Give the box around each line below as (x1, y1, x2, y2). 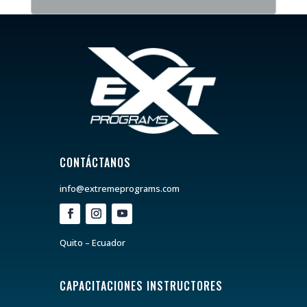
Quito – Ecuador (60, 236, 126, 249)
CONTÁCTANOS (60, 153, 132, 171)
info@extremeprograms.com (60, 182, 180, 195)
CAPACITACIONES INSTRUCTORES (60, 277, 223, 294)
